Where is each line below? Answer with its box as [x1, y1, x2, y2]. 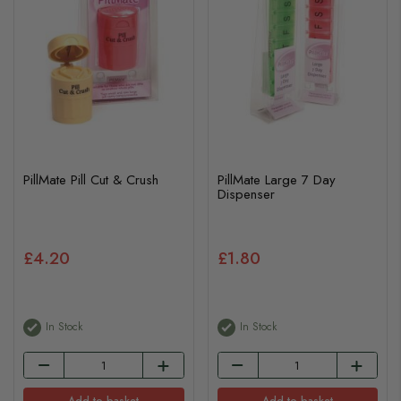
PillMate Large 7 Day [217, 169, 336, 190]
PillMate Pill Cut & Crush [23, 169, 158, 190]
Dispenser [217, 183, 275, 204]
